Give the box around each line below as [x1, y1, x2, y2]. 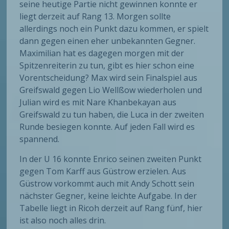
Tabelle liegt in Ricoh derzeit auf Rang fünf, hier [19, 202, 203, 214]
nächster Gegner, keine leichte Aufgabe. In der [19, 190, 197, 202]
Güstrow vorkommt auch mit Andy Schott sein [19, 178, 195, 190]
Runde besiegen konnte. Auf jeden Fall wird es [19, 121, 195, 133]
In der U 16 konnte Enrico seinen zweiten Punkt [19, 153, 202, 165]
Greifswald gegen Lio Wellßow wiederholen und [19, 84, 202, 96]
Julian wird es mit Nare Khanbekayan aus [19, 97, 177, 108]
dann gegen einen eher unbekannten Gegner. [19, 35, 196, 47]
